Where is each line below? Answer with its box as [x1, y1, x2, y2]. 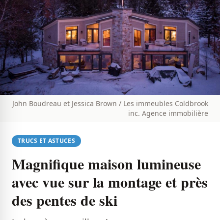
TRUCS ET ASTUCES [18, 137, 75, 145]
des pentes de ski [12, 189, 117, 211]
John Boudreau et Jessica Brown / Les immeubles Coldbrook [12, 99, 208, 109]
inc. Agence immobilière [128, 109, 208, 118]
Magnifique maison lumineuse [12, 153, 201, 175]
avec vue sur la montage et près [12, 171, 208, 193]
